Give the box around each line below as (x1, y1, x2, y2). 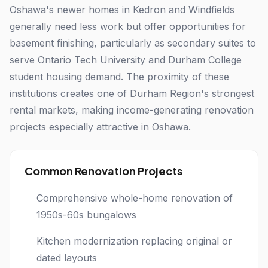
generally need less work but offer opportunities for (10, 20, 246, 32)
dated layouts (36, 252, 97, 264)
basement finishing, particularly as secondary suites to (10, 37, 256, 49)
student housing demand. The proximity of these (10, 71, 229, 83)
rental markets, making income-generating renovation (10, 104, 254, 116)
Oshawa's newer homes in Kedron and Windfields (10, 4, 234, 16)
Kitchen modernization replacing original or (36, 235, 232, 247)
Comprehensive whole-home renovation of (36, 192, 233, 204)
